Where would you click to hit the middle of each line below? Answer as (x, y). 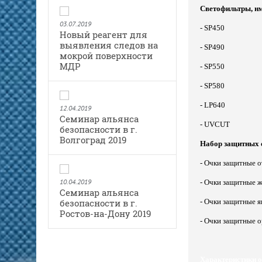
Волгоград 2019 (93, 139)
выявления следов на (109, 45)
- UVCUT (215, 124)
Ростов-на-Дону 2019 (105, 213)
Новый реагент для (104, 34)
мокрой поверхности (106, 55)
